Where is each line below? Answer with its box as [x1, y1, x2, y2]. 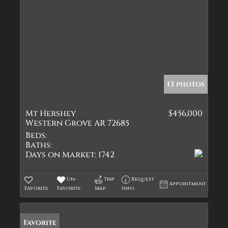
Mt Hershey [25, 108, 76, 119]
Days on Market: [25, 149, 96, 160]
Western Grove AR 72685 [25, 118, 129, 129]
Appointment [169, 180, 207, 187]
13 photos [167, 79, 205, 89]
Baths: [25, 139, 52, 151]
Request [131, 176, 155, 183]
